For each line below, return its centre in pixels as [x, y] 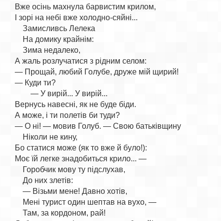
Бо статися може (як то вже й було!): [81, 148]
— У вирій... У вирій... [61, 93]
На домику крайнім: [54, 39]
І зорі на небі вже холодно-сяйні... [76, 18]
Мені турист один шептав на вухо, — [86, 202]
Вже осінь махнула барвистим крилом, [85, 7]
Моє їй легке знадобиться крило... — [81, 159]
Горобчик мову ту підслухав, [70, 169]
